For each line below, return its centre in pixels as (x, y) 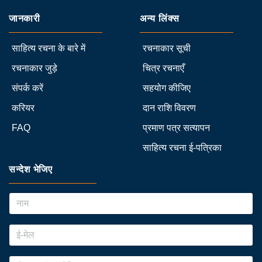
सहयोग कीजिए (167, 88)
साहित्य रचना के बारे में (49, 49)
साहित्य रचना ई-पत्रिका (182, 148)
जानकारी (25, 19)
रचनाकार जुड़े (35, 68)
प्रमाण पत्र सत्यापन (176, 128)
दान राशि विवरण (169, 108)
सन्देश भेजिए (31, 170)
